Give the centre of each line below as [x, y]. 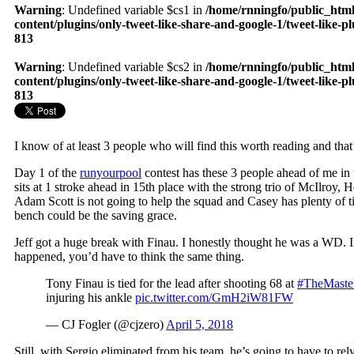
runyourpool [111, 173]
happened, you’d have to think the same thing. [129, 257]
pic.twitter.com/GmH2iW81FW [214, 298]
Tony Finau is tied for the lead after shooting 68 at [171, 284]
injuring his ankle [90, 298]
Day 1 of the [47, 173]
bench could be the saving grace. [96, 216]
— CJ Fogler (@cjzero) [106, 325]
